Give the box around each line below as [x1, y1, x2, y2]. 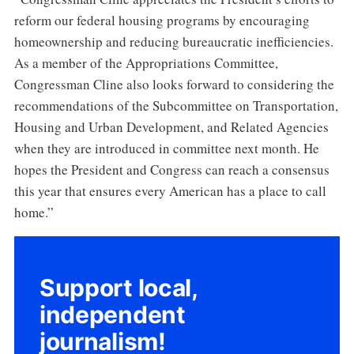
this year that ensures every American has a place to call [13, 181, 326, 200]
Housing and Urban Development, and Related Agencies [13, 117, 329, 136]
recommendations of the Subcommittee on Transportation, [13, 96, 338, 115]
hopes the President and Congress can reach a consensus [13, 160, 330, 179]
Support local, [39, 273, 198, 303]
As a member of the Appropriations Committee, [13, 53, 278, 72]
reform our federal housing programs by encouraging [13, 10, 310, 29]
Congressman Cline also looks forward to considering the [13, 74, 334, 93]
